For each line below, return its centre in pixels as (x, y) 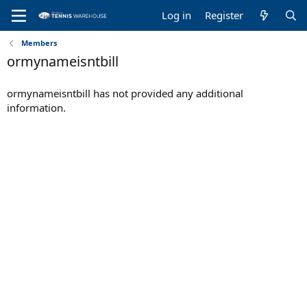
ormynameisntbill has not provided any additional (125, 93)
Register (224, 15)
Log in (177, 15)
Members (39, 43)
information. (36, 108)
